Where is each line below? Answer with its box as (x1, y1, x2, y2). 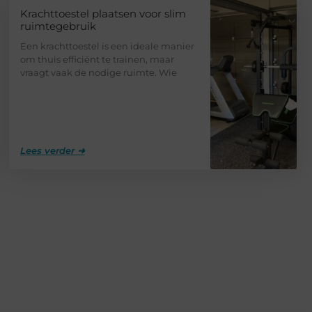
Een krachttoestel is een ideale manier (19, 40, 194, 52)
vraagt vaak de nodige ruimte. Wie (19, 66, 177, 78)
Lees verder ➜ (19, 144, 85, 156)
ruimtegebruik (19, 19, 96, 33)
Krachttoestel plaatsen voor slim (19, 6, 186, 20)
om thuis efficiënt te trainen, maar (19, 53, 174, 65)
